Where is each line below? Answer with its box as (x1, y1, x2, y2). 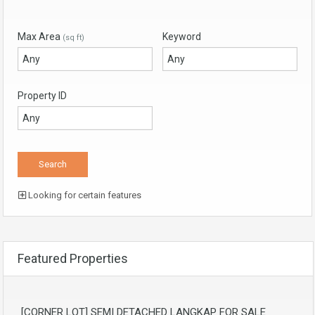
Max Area (18, 30, 63, 42)
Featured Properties (18, 250, 128, 266)
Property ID (18, 89, 67, 101)
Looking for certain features (26, 189, 141, 200)
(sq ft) (63, 32, 84, 42)
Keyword (162, 30, 201, 42)
